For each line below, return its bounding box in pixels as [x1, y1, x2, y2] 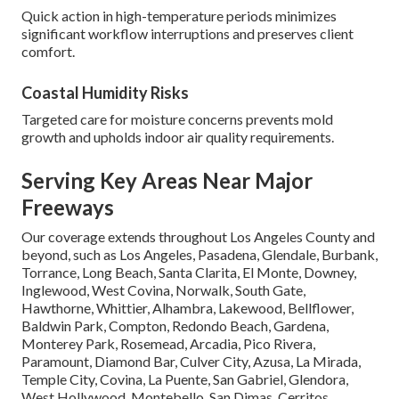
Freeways [21, 194, 114, 221]
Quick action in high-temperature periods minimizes [21, 7, 337, 25]
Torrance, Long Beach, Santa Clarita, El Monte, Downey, [21, 264, 356, 281]
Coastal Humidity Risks [21, 83, 189, 103]
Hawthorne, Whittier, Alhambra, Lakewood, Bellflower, [21, 299, 354, 317]
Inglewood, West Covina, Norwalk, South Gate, [21, 281, 305, 299]
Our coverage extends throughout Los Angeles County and [21, 228, 375, 246]
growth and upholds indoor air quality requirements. [21, 128, 334, 146]
